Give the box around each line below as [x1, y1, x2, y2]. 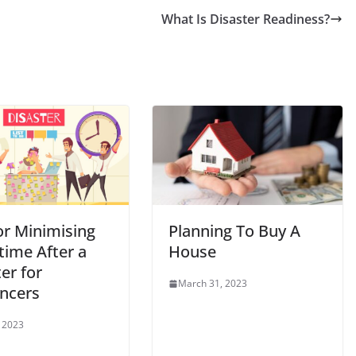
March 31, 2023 [178, 277, 247, 291]
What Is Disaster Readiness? [161, 10, 330, 28]
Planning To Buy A [168, 220, 300, 242]
